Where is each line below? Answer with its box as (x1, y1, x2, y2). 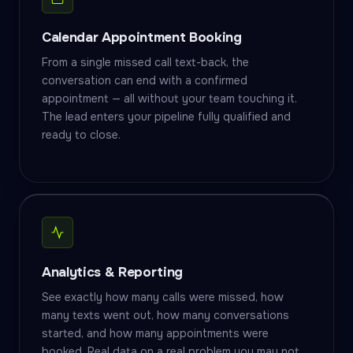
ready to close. (42, 128, 121, 142)
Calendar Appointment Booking (42, 29, 242, 46)
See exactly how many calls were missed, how (42, 290, 284, 304)
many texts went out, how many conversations (42, 308, 289, 322)
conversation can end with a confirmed (42, 73, 247, 87)
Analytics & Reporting (42, 264, 183, 281)
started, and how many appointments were (42, 326, 269, 340)
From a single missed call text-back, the (42, 55, 249, 69)
